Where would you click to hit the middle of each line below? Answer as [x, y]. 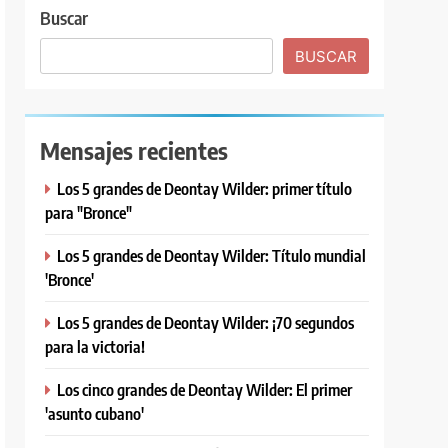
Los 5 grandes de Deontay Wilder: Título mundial [212, 255]
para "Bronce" [89, 212]
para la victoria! [95, 346]
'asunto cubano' [95, 413]
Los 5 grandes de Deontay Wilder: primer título [205, 188]
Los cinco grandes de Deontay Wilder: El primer [205, 389]
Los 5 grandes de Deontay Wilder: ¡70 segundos [206, 322]
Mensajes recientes [134, 149]
